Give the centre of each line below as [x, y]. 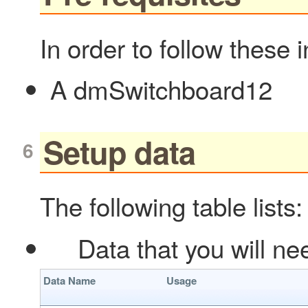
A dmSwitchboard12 [161, 89]
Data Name [69, 281]
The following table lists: [171, 206]
